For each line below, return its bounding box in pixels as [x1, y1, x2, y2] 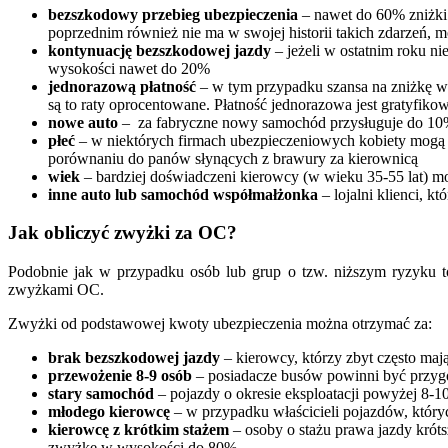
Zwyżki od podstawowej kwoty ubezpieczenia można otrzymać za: [8, 315, 432, 333]
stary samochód [48, 385, 154, 403]
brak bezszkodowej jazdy [48, 349, 220, 367]
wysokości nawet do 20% [48, 59, 210, 77]
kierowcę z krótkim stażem [48, 421, 229, 439]
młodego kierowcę [48, 403, 170, 421]
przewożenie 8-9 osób [48, 367, 196, 385]
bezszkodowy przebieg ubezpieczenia [48, 5, 298, 23]
